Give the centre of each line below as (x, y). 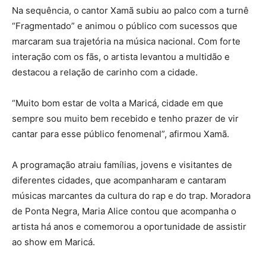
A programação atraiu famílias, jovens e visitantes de (122, 165)
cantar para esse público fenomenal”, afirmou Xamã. (121, 134)
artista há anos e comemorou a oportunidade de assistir (129, 227)
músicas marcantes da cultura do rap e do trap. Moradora (131, 196)
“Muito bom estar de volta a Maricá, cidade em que (118, 103)
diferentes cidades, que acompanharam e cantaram (119, 180)
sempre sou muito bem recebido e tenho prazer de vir (125, 119)
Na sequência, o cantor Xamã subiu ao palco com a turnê (130, 11)
